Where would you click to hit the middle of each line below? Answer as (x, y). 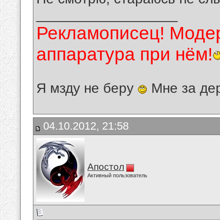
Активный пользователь (117, 175)
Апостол (106, 167)
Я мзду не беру (87, 88)
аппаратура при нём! (124, 54)
